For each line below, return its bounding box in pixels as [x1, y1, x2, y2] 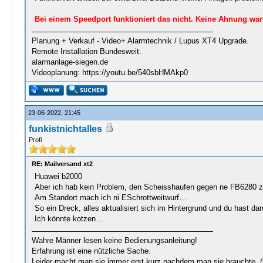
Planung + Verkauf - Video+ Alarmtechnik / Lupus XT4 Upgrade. [31, 36, 249, 45]
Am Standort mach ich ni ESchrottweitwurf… [34, 193, 187, 202]
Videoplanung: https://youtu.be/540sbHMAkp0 [31, 68, 188, 77]
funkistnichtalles [28, 124, 102, 134]
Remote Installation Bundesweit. [31, 47, 141, 56]
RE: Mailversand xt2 [31, 160, 93, 167]
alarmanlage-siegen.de [31, 58, 108, 66]
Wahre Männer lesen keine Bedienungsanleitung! [31, 236, 197, 245]
